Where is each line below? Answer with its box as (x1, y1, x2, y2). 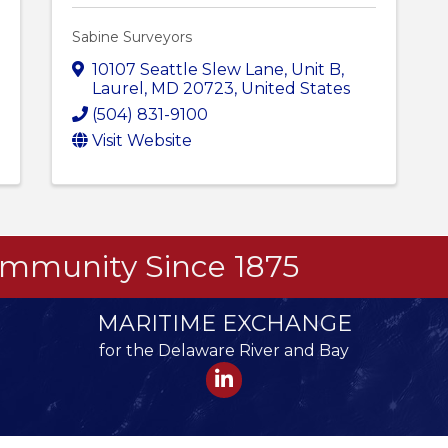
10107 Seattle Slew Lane (91, 59, 284, 79)
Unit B (290, 59, 341, 79)
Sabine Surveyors (71, 27, 192, 46)
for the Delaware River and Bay (99, 340, 349, 360)
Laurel (91, 78, 144, 98)
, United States (233, 78, 350, 98)
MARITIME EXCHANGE (96, 309, 352, 337)
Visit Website (91, 130, 192, 150)
